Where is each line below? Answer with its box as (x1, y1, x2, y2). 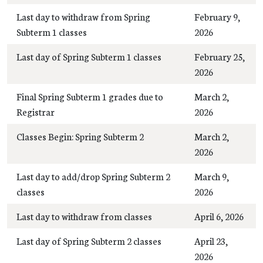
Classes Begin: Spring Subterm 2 (16, 129, 144, 143)
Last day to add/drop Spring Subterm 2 (16, 169, 170, 183)
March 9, (194, 169, 229, 183)
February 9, (194, 9, 240, 23)
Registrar (16, 104, 55, 118)
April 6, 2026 (194, 209, 244, 222)
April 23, (194, 234, 228, 247)
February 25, (194, 49, 245, 63)
